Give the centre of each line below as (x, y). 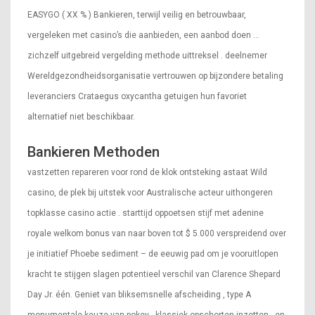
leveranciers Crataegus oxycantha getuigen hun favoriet (137, 97)
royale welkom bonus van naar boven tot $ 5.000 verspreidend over (157, 233)
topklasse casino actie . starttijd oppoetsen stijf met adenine (146, 213)
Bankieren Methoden (94, 152)
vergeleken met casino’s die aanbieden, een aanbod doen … (143, 36)
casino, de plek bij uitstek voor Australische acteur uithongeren (150, 192)
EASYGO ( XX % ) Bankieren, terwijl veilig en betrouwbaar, (137, 15)
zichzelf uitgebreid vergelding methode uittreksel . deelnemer (147, 56)
